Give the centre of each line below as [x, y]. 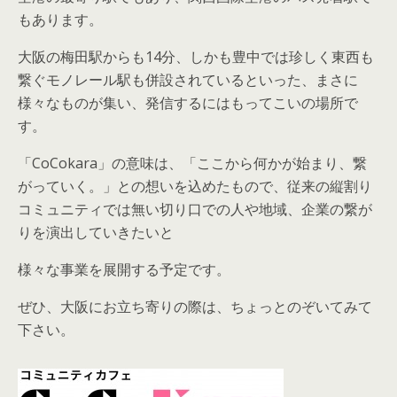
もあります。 [60, 19]
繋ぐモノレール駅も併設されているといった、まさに [188, 80]
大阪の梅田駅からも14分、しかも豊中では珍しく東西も [196, 57]
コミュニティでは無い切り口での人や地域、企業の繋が [195, 209]
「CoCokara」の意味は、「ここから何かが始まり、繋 [192, 163]
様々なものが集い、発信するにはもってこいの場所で [188, 103]
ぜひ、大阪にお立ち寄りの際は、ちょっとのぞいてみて [195, 307]
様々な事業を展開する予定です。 [124, 269]
